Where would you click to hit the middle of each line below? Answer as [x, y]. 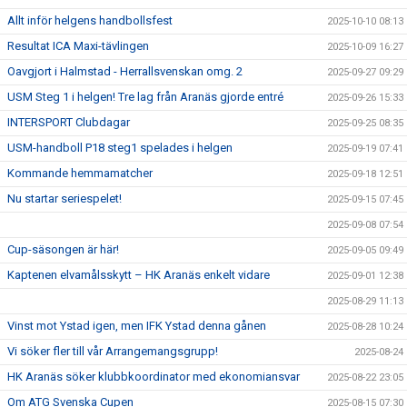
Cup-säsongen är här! [63, 249]
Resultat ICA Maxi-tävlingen [78, 46]
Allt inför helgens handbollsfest [90, 20]
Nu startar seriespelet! [65, 199]
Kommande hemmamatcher [80, 173]
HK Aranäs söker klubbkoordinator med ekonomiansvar [154, 377]
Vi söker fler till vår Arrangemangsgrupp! [113, 351]
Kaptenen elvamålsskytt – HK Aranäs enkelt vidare [139, 275]
